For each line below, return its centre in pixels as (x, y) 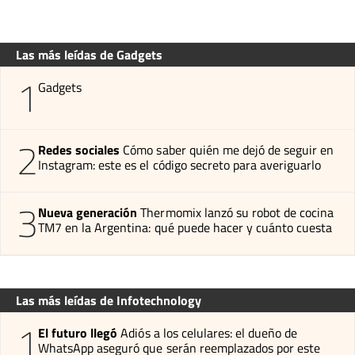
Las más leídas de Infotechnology (109, 300)
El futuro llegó (78, 332)
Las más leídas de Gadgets (89, 54)
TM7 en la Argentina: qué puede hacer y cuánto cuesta (185, 227)
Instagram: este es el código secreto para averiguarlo (180, 164)
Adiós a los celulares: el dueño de (209, 332)
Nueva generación (88, 212)
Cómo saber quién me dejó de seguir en (229, 149)
